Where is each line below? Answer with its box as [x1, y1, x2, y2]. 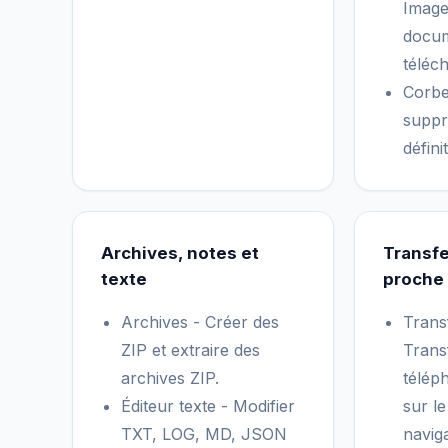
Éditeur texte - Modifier [121, 396, 295, 416]
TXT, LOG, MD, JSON [121, 424, 287, 444]
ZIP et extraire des [121, 340, 260, 360]
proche [383, 269, 444, 289]
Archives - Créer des [121, 312, 279, 332]
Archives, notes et [101, 243, 259, 263]
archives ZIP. [121, 368, 219, 388]
